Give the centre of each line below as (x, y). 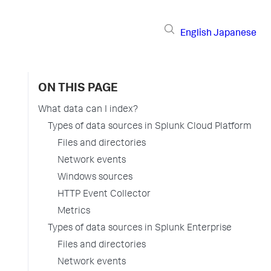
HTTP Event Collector (104, 195)
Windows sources (95, 178)
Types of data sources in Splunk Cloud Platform (150, 127)
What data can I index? (88, 110)
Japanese (235, 34)
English (196, 34)
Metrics (74, 212)
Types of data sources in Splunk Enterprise (140, 229)
